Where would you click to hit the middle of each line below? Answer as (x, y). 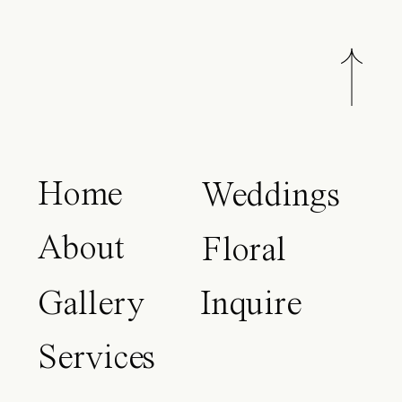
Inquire (250, 305)
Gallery (91, 305)
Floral (245, 251)
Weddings (271, 197)
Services (97, 359)
